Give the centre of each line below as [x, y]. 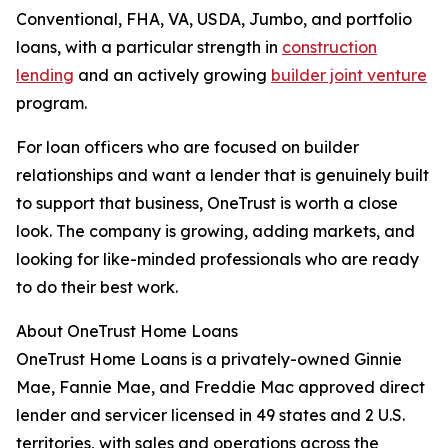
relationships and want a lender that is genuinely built [222, 175]
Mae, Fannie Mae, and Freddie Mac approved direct [220, 387]
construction [329, 47]
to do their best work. [97, 287]
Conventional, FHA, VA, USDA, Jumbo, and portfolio [214, 19]
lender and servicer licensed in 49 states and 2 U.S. [210, 415]
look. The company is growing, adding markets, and [215, 231]
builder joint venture [349, 75]
